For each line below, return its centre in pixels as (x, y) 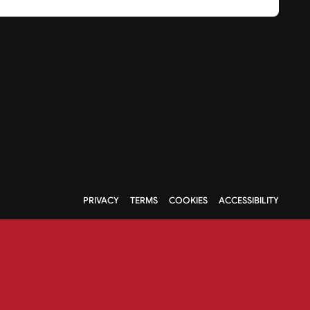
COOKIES (188, 200)
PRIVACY (101, 200)
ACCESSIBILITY (248, 200)
